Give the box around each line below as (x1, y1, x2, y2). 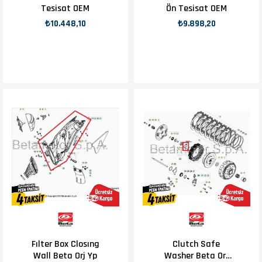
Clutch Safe (173, 238, 220, 250)
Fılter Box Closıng (31, 238, 99, 250)
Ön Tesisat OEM (166, 2, 227, 15)
